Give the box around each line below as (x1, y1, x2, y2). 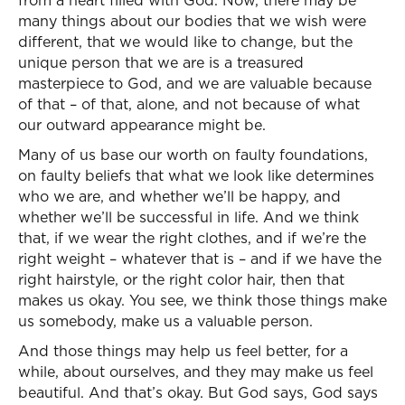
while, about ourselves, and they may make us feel (18, 362, 373, 381)
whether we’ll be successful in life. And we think (18, 207, 359, 227)
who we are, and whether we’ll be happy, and (18, 186, 341, 206)
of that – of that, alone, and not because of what (18, 94, 360, 114)
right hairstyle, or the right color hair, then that (18, 269, 344, 289)
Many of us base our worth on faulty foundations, (18, 145, 368, 165)
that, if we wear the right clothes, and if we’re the (18, 228, 366, 248)
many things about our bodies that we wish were (18, 11, 366, 31)
